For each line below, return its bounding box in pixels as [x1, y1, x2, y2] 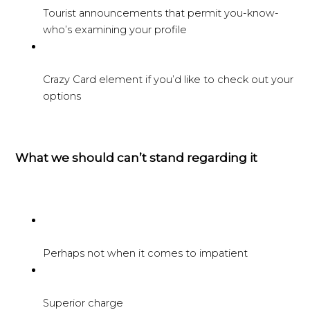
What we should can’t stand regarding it [15, 150, 258, 165]
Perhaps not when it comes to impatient [43, 246, 248, 259]
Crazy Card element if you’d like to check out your [43, 73, 294, 86]
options [43, 90, 82, 103]
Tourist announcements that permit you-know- [43, 7, 280, 20]
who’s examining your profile [43, 24, 188, 37]
